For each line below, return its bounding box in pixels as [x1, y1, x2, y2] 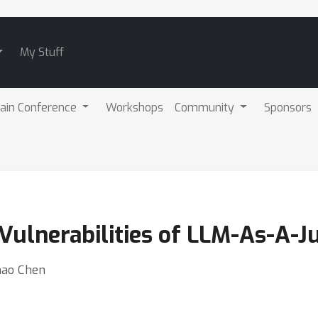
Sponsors [264, 99, 312, 115]
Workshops [106, 99, 164, 115]
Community [175, 99, 238, 115]
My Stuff [19, 45, 64, 60]
